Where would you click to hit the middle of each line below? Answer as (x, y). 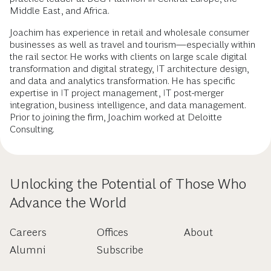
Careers (28, 232)
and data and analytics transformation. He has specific (122, 81)
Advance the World (68, 202)
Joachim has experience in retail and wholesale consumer (129, 32)
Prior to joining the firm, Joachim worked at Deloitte (116, 117)
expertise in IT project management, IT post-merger (117, 93)
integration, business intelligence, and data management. (128, 105)
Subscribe (120, 250)
